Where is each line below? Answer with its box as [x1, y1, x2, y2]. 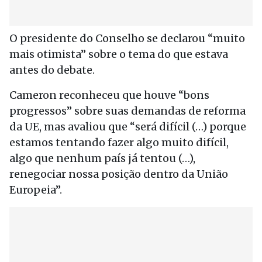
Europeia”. [9, 183, 62, 196]
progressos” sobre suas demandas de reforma [9, 104, 246, 118]
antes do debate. [9, 63, 95, 77]
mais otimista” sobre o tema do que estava [9, 47, 228, 61]
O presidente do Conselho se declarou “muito [9, 32, 245, 45]
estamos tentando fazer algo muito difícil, [9, 136, 229, 149]
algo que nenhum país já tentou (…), [9, 151, 195, 165]
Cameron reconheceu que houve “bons [9, 88, 209, 102]
